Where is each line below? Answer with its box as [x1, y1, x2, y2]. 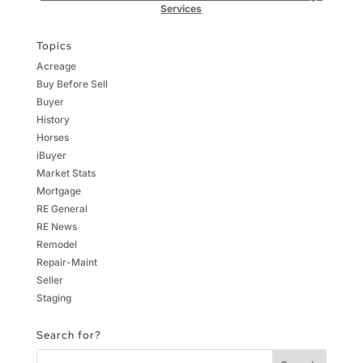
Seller [36, 273, 63, 286]
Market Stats [36, 166, 96, 179]
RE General [36, 202, 88, 215]
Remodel [36, 237, 77, 250]
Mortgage [36, 184, 81, 197]
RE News [36, 220, 77, 233]
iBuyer [36, 148, 66, 161]
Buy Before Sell [36, 77, 108, 90]
